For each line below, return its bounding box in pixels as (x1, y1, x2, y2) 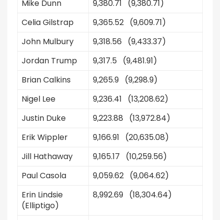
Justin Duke (22, 112, 66, 124)
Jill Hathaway (22, 151, 73, 162)
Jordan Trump (22, 55, 77, 66)
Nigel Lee (22, 93, 55, 105)
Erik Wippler (22, 132, 68, 143)
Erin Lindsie (22, 189, 63, 200)
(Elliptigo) (22, 200, 59, 211)
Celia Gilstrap (22, 17, 74, 28)
